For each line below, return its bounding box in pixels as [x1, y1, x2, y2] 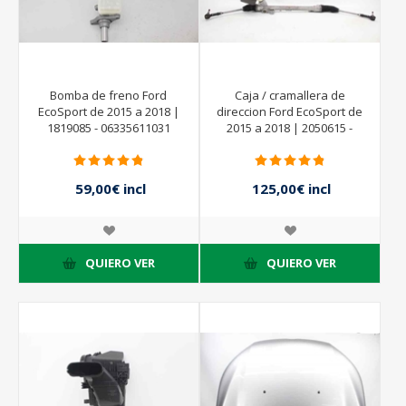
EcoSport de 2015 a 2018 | [37, 102, 179, 120]
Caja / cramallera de [234, 86, 345, 103]
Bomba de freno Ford [50, 86, 168, 103]
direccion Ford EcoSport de [217, 102, 363, 120]
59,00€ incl [74, 179, 146, 198]
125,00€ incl [252, 179, 332, 198]
